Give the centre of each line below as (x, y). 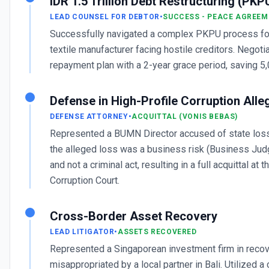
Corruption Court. (85, 180)
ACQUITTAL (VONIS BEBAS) (185, 116)
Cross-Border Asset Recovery (134, 216)
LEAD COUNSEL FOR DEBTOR (105, 17)
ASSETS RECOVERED (157, 232)
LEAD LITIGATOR (82, 232)
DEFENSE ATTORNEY (89, 116)
